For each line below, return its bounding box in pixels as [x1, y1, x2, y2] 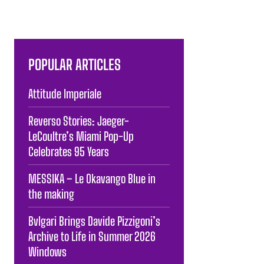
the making [28, 186, 74, 201]
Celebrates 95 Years [28, 144, 109, 159]
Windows [28, 244, 67, 259]
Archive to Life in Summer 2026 [28, 229, 156, 243]
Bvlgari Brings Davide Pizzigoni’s [28, 213, 160, 228]
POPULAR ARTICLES [28, 55, 121, 73]
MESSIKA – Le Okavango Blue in [28, 171, 156, 186]
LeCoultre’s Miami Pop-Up [28, 128, 134, 143]
